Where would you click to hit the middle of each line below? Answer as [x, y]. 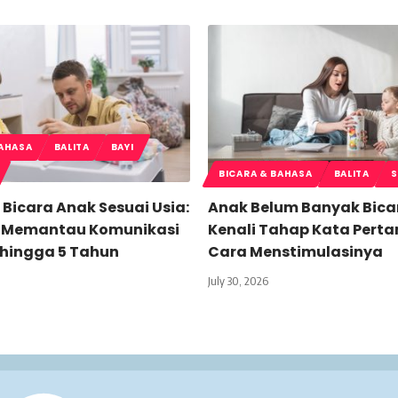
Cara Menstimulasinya [295, 252]
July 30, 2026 [238, 281]
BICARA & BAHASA [266, 174]
